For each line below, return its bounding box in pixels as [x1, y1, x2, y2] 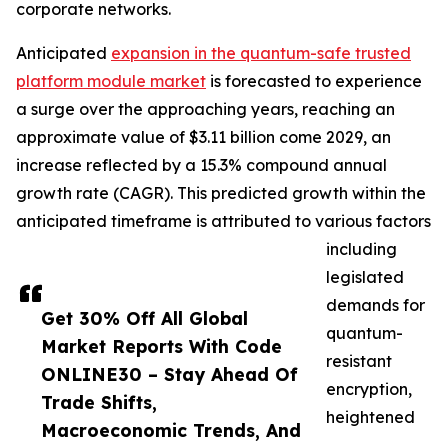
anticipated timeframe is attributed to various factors [16, 211, 431, 232]
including [326, 239, 397, 260]
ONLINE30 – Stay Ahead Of [41, 363, 298, 386]
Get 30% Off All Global [41, 307, 248, 330]
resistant [326, 351, 392, 372]
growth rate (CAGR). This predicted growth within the [16, 183, 426, 204]
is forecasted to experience [206, 71, 422, 92]
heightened [326, 407, 415, 428]
